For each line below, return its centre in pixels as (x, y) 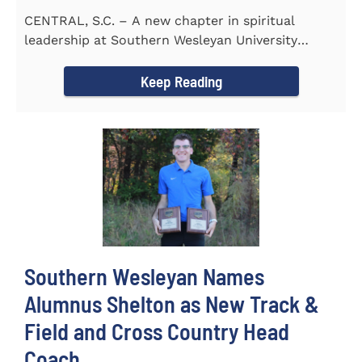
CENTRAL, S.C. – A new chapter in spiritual (160, 21)
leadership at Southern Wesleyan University (161, 40)
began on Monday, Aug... (100, 60)
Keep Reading (181, 82)
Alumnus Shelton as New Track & (172, 303)
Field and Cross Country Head (157, 331)
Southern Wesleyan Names (144, 276)
